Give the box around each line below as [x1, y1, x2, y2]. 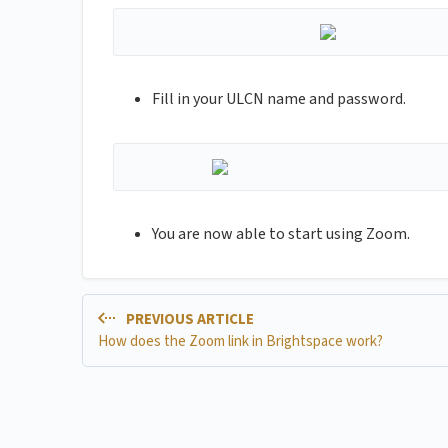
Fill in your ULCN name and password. [152, 88, 406, 111]
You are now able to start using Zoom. [152, 223, 410, 246]
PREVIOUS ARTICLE [122, 309, 254, 331]
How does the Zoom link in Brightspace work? [98, 330, 383, 352]
